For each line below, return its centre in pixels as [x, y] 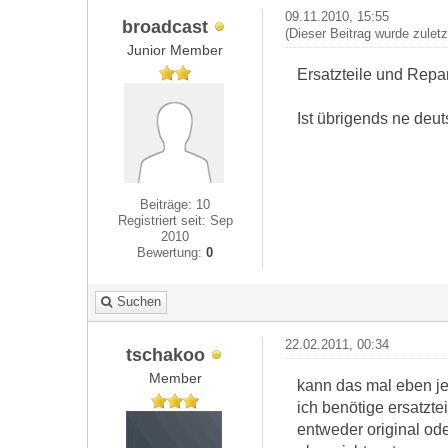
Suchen [139, 301]
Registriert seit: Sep [175, 220]
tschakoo [165, 354]
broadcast [165, 26]
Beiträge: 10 [175, 204]
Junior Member [175, 50]
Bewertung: [172, 252]
